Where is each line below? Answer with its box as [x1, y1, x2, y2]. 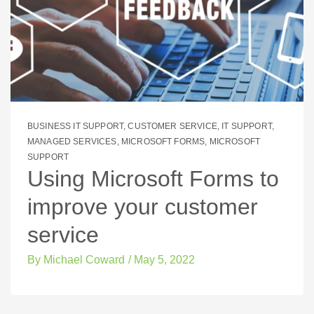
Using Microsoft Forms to [27, 166, 279, 192]
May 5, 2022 [134, 253, 195, 266]
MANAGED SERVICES [27, 137, 117, 147]
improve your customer [27, 194, 258, 220]
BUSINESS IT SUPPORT [27, 121, 124, 132]
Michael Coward [41, 253, 125, 266]
